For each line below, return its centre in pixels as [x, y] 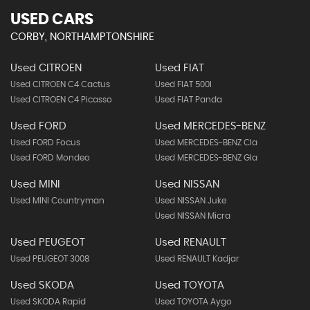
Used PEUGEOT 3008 [50, 259]
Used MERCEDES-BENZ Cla [206, 143]
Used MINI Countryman [57, 201]
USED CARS [52, 19]
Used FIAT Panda [188, 100]
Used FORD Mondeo [50, 158]
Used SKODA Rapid [48, 302]
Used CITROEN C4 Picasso [61, 100]
